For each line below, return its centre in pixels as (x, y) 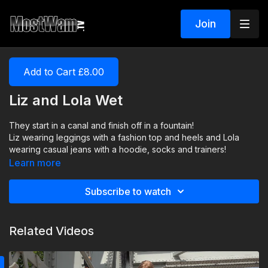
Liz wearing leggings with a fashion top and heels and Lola (124, 137)
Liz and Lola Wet (66, 100)
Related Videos (51, 231)
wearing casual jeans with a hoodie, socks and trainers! (118, 149)
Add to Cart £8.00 (64, 72)
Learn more (35, 163)
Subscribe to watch (128, 191)
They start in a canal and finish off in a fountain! (101, 125)
